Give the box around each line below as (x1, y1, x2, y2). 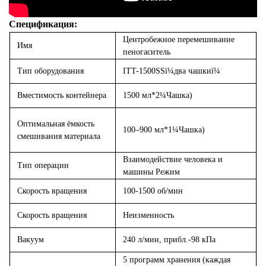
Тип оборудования (17, 66, 84, 75)
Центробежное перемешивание (123, 35, 235, 44)
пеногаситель (123, 47, 170, 56)
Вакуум (17, 235, 44, 244)
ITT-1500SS (123, 66, 165, 75)
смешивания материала (17, 132, 100, 141)
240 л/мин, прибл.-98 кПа (123, 235, 216, 244)
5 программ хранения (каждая (123, 255, 230, 264)
